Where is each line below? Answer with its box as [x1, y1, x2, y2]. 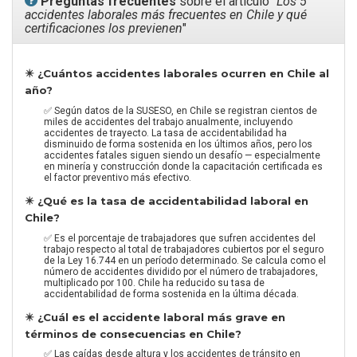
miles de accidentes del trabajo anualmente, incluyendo [44, 116, 292, 127]
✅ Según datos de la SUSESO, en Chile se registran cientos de [44, 104, 317, 116]
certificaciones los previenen [25, 21, 182, 37]
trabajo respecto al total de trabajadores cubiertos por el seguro [44, 243, 324, 255]
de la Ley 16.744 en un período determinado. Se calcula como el [44, 254, 326, 266]
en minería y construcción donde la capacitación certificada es [44, 160, 323, 172]
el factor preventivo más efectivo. [44, 171, 191, 183]
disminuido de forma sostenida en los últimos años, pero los [44, 138, 312, 150]
